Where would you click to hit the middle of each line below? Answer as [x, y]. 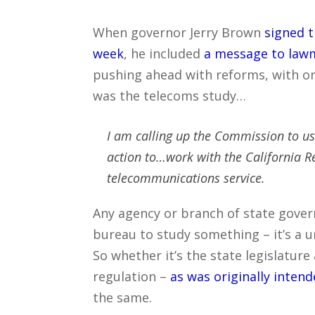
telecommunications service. [186, 178]
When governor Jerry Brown [179, 32]
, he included [164, 53]
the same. [122, 297]
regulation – [131, 276]
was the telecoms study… [169, 95]
